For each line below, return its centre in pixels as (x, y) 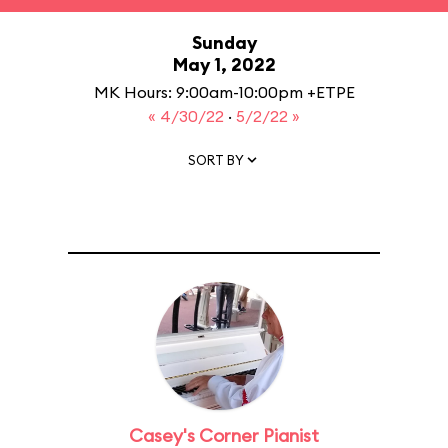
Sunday (224, 42)
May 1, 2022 (224, 64)
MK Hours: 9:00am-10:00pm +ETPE (224, 92)
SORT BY (216, 159)
